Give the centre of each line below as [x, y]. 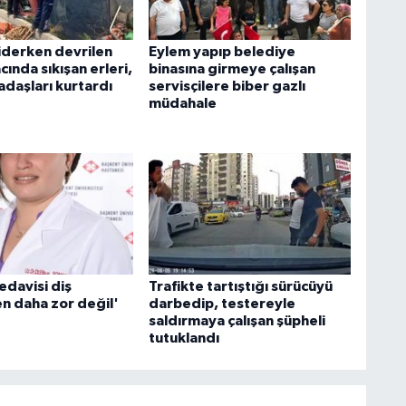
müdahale [182, 104]
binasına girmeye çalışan [232, 69]
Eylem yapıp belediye [222, 52]
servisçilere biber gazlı [227, 87]
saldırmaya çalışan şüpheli [237, 320]
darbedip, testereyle [222, 303]
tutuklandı [184, 338]
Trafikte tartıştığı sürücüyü [240, 286]
